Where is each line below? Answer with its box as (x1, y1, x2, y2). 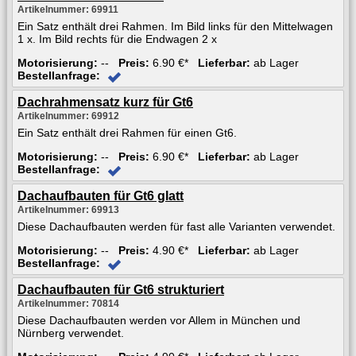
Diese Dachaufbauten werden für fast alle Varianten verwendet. (17, 219, 335, 233)
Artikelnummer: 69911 (17, 3, 118, 15)
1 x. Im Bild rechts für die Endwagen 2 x (17, 32, 217, 45)
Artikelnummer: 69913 (17, 203, 119, 215)
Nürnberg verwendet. (17, 326, 124, 339)
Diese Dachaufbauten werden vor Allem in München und (17, 313, 300, 327)
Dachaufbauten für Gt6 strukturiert (17, 282, 224, 296)
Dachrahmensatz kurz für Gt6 (17, 95, 193, 109)
